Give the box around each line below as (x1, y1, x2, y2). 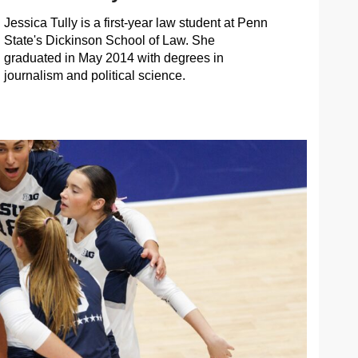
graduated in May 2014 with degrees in (3, 50, 224, 65)
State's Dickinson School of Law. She (3, 33, 215, 47)
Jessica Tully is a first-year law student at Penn (3, 15, 268, 30)
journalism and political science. (3, 68, 185, 82)
